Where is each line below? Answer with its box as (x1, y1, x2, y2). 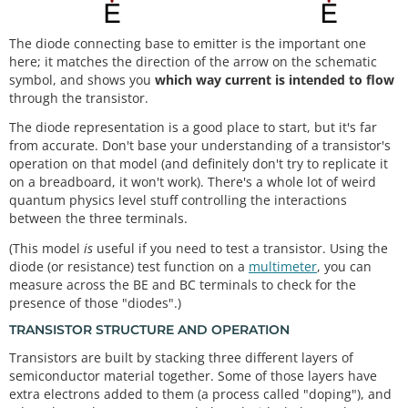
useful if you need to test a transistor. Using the (93, 239, 388, 257)
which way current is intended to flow (155, 70, 394, 88)
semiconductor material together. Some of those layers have (9, 366, 377, 384)
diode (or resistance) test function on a (9, 257, 249, 275)
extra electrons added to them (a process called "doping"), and (9, 384, 392, 403)
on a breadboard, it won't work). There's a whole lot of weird (9, 173, 376, 191)
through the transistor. (9, 88, 148, 107)
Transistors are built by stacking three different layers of (9, 348, 353, 366)
